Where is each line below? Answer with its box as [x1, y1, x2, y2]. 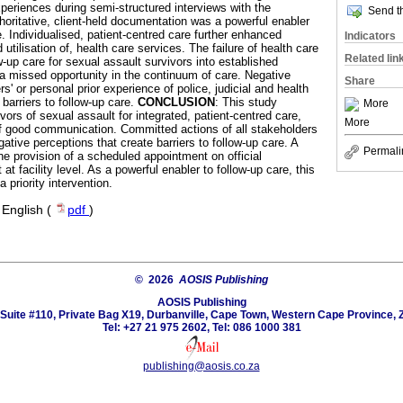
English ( [2, 203, 55, 218]
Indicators [345, 30, 396, 42]
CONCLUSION [138, 95, 215, 110]
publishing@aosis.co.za [142, 360, 260, 373]
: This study [215, 95, 277, 110]
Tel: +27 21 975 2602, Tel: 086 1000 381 [102, 321, 301, 335]
